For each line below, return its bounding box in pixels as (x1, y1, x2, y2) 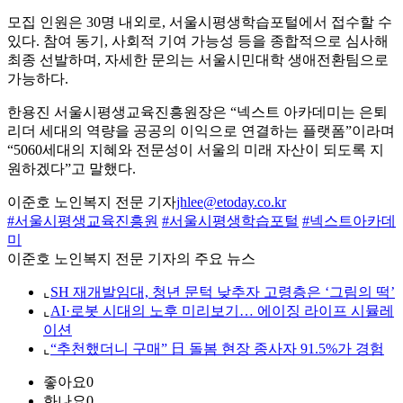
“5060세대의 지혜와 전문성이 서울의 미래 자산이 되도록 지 (7, 142, 384, 158)
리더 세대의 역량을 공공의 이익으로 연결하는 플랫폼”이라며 (7, 123, 395, 139)
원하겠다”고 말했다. (7, 161, 136, 177)
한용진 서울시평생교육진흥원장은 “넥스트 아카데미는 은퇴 (7, 104, 388, 121)
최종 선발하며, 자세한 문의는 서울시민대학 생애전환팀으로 (7, 52, 389, 68)
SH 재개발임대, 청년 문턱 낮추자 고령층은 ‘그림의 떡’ (50, 284, 395, 300)
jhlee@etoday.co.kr (176, 194, 286, 210)
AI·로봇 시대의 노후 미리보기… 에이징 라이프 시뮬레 (50, 303, 394, 319)
